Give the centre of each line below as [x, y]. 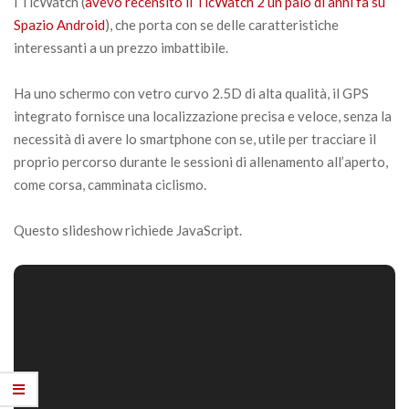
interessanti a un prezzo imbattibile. [121, 47]
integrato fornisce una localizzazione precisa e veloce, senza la [203, 115]
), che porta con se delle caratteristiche [222, 24]
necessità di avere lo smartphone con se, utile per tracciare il [195, 138]
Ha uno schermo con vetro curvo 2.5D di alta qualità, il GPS [191, 93]
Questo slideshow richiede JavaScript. [128, 230]
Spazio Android [59, 24]
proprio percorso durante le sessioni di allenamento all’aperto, [201, 161]
